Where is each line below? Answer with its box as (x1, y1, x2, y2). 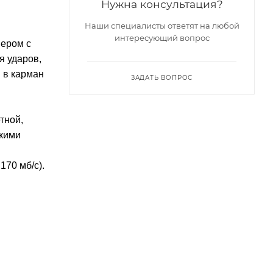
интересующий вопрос (114, 32, 210, 43)
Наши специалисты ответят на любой (84, 20, 239, 30)
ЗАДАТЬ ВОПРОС (130, 73, 193, 82)
